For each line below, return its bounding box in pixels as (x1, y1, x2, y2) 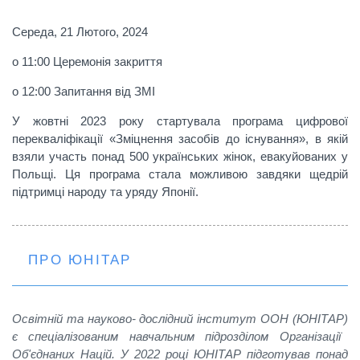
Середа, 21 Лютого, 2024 (12, 25, 148, 39)
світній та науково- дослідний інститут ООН (22, 312, 289, 325)
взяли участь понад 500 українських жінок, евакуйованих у (12, 149, 348, 163)
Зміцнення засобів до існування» (115, 132, 305, 145)
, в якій (305, 132, 348, 145)
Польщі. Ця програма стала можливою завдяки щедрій (12, 167, 348, 181)
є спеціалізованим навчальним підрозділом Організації (12, 329, 341, 343)
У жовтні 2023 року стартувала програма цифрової (12, 114, 348, 128)
